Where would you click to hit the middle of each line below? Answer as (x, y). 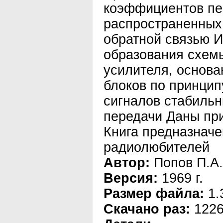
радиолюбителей (157, 147)
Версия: (131, 178)
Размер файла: (154, 194)
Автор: (127, 163)
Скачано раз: (147, 209)
